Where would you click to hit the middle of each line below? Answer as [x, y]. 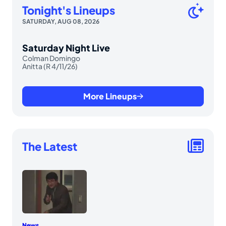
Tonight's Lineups [69, 10]
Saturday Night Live [66, 48]
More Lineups [110, 96]
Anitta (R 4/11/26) [50, 66]
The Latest [50, 147]
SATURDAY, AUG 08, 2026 [61, 22]
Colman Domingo [51, 58]
